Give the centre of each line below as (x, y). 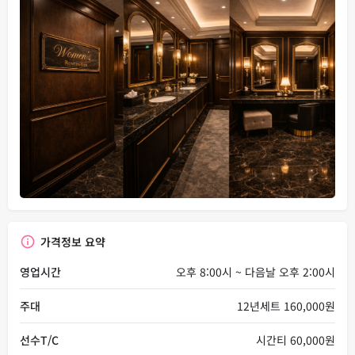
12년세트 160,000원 (286, 306)
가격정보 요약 (73, 242)
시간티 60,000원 (296, 340)
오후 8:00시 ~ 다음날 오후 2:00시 (256, 272)
